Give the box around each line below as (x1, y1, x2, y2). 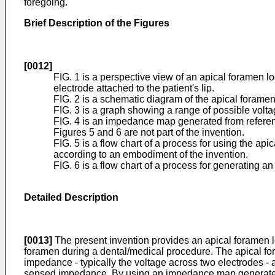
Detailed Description (24, 192, 118, 203)
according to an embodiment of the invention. (53, 149, 248, 160)
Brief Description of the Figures (24, 18, 169, 28)
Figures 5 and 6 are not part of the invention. (53, 127, 244, 137)
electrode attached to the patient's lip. (53, 83, 214, 93)
